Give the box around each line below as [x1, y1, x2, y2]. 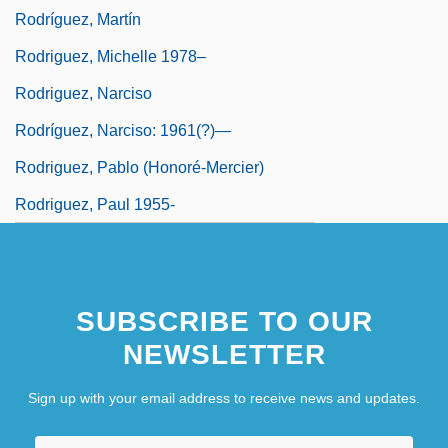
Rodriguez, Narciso [15, 85, 152, 103]
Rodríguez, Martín [15, 11, 141, 29]
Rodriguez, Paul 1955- [15, 196, 175, 214]
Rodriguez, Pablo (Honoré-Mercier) [15, 159, 264, 177]
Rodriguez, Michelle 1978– [15, 48, 206, 66]
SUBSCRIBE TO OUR [75, 306, 373, 338]
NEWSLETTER [122, 339, 326, 371]
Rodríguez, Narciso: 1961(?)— [15, 122, 231, 140]
